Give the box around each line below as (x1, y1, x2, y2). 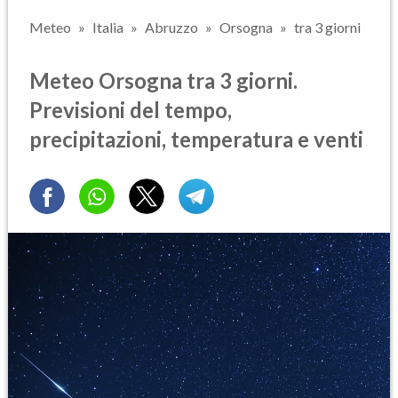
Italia (92, 19, 123, 36)
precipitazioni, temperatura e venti (29, 125, 363, 152)
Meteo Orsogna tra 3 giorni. (29, 67, 298, 93)
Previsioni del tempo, (29, 96, 232, 123)
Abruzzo (145, 19, 198, 36)
